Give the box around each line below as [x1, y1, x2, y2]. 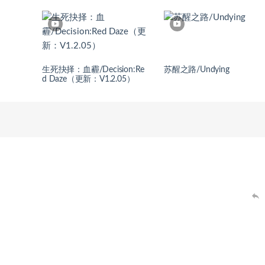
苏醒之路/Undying [164, 65, 230, 74]
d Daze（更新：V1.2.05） [42, 75, 135, 83]
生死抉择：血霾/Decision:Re [42, 65, 145, 74]
